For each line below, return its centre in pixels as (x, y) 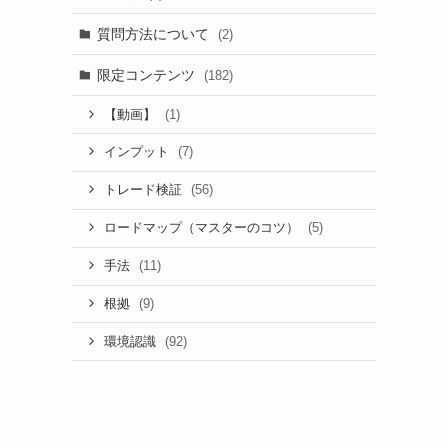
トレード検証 (144, 190)
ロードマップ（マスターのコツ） (203, 228)
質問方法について (154, 33)
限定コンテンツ (147, 74)
